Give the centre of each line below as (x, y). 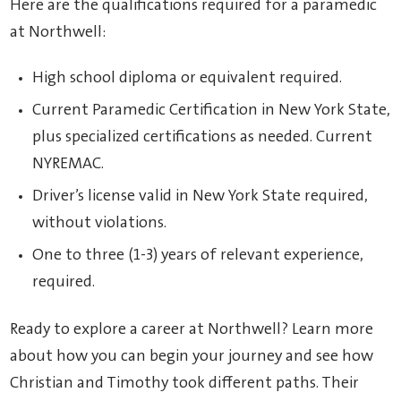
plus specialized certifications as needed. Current (203, 137)
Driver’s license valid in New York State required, (200, 196)
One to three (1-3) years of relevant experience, (198, 256)
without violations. (100, 223)
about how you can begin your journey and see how (192, 357)
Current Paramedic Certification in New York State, (212, 111)
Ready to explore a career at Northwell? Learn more (192, 330)
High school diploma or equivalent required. (188, 78)
